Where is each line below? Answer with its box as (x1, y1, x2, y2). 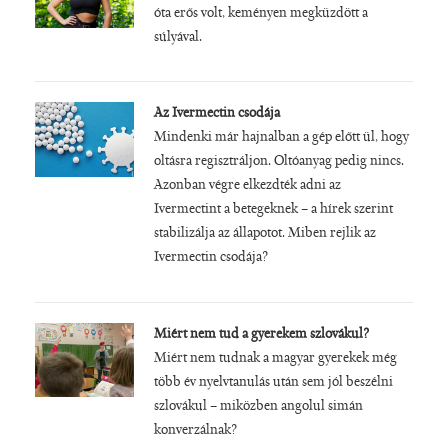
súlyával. (153, 31, 202, 46)
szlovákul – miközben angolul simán (153, 399, 363, 414)
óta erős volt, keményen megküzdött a (153, 7, 368, 22)
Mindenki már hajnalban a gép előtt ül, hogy (153, 131, 409, 146)
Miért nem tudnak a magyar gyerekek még (153, 351, 397, 366)
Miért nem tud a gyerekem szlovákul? (153, 327, 369, 342)
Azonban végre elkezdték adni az (153, 179, 341, 194)
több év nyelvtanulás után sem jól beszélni (153, 375, 393, 390)
